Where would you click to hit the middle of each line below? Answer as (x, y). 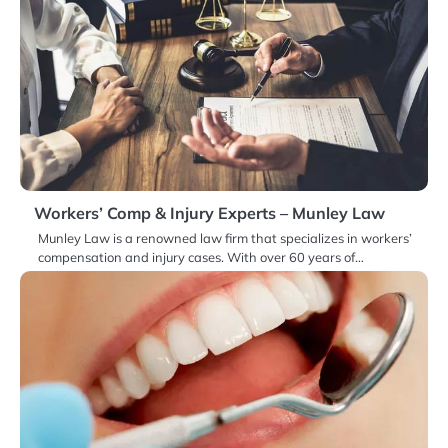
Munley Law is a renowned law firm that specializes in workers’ (225, 238)
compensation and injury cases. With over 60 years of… (201, 257)
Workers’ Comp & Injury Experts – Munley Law (209, 213)
